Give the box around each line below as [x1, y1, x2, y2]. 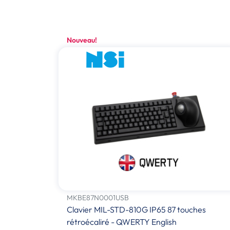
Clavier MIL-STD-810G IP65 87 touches [67, 204, 206, 215]
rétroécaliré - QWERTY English [67, 216, 177, 227]
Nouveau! [67, 35, 97, 45]
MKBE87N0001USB [67, 193, 129, 202]
